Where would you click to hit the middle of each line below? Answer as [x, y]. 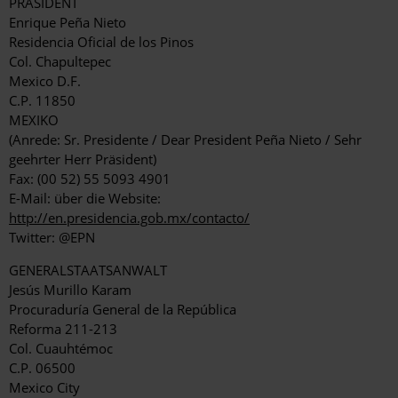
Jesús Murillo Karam [70, 290]
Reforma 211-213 [63, 329]
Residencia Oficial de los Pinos [101, 42]
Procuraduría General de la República [123, 310]
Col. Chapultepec [60, 62]
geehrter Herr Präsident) [83, 159]
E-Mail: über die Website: [85, 199]
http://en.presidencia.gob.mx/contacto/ [129, 218]
